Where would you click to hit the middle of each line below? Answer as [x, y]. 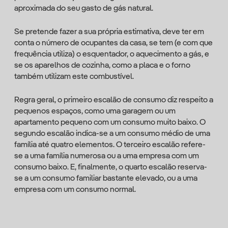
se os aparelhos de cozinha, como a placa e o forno [102, 66]
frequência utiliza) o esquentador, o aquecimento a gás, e [112, 54]
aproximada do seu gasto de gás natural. [84, 9]
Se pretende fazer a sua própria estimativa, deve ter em [109, 32]
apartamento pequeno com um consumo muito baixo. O [110, 123]
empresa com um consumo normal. [75, 190]
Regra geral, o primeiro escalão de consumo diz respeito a [114, 100]
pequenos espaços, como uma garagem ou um [95, 111]
